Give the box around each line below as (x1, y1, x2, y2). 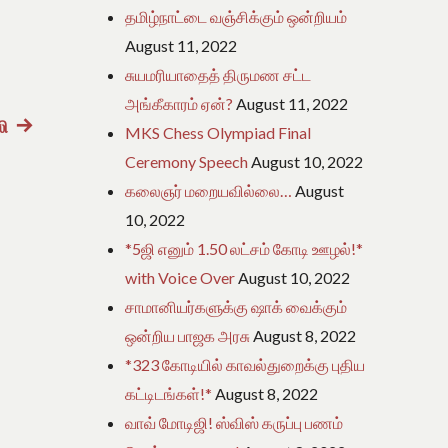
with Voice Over (125, 268, 236, 288)
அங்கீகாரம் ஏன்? (125, 94, 234, 114)
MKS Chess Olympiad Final (125, 123, 312, 143)
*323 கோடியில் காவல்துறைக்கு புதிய (125, 355, 366, 375)
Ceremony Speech (125, 152, 249, 172)
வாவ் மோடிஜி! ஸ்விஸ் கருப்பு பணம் (125, 413, 344, 433)
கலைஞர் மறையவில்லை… (125, 181, 293, 201)
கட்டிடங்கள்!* (125, 384, 213, 404)
